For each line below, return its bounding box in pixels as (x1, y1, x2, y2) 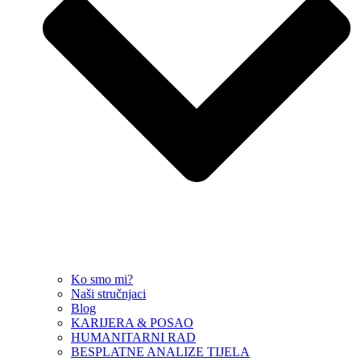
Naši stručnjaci (71, 287, 146, 301)
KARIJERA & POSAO (71, 316, 193, 330)
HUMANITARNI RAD (71, 330, 196, 345)
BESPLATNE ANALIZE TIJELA (71, 345, 250, 359)
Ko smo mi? (71, 272, 133, 287)
